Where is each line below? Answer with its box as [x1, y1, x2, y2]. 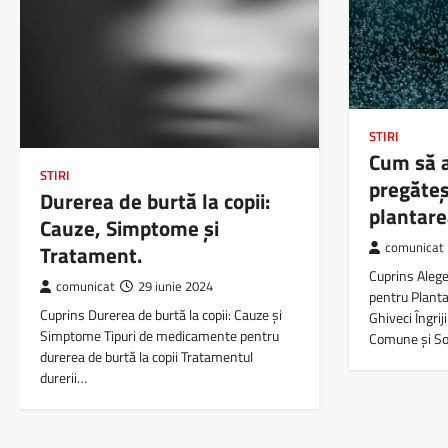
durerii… [40, 367, 87, 390]
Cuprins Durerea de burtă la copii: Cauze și [40, 304, 282, 327]
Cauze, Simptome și [40, 212, 219, 245]
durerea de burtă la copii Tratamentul [40, 346, 253, 369]
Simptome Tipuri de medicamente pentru [40, 325, 279, 348]
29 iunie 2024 [138, 277, 213, 297]
